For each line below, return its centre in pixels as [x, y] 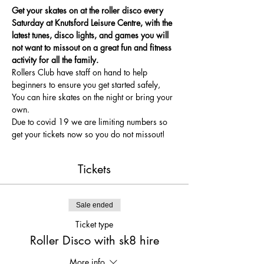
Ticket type [94, 224]
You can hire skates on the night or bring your [93, 97]
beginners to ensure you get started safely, [87, 85]
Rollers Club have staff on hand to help [81, 72]
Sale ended [94, 205]
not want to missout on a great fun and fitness [93, 47]
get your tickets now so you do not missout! [88, 134]
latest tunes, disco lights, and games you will [91, 35]
